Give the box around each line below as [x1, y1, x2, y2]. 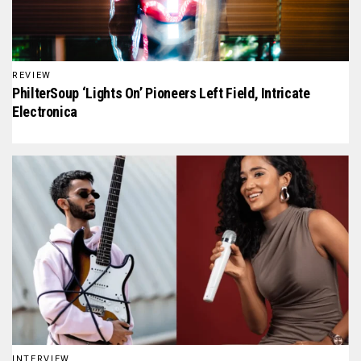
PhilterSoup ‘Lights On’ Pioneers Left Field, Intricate [12, 84, 310, 102]
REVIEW [12, 69, 52, 81]
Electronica [12, 102, 78, 120]
